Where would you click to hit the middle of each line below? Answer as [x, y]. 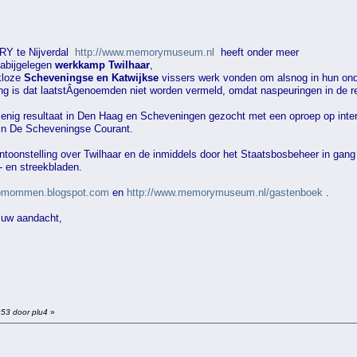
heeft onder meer [257, 52]
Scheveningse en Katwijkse [93, 77]
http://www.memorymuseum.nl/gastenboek [225, 192]
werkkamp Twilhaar [102, 65]
